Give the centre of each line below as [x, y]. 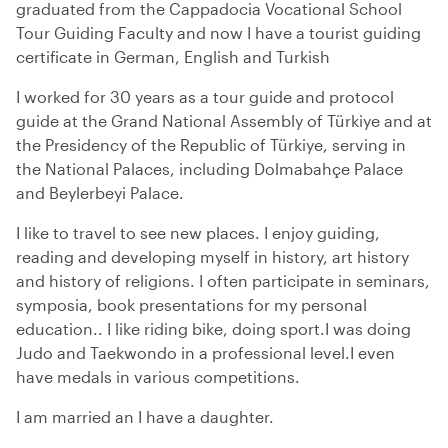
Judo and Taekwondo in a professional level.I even [205, 352]
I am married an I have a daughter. [145, 416]
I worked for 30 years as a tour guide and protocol [205, 96]
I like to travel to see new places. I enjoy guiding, [198, 232]
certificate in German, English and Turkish [173, 56]
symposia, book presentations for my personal [191, 304]
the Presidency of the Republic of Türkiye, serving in [211, 144]
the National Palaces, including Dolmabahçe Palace [209, 168]
